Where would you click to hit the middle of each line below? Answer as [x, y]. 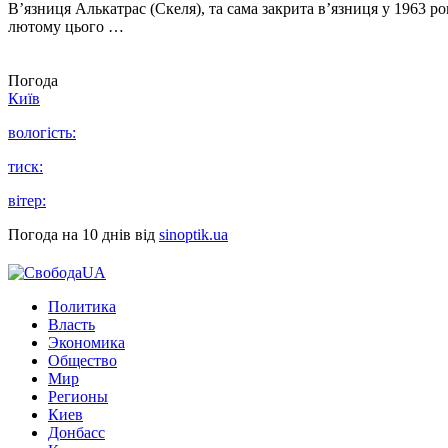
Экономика [86, 343]
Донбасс [76, 433]
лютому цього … [66, 27]
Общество [82, 361]
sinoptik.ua [193, 235]
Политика [82, 307]
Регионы [78, 397]
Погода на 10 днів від [83, 235]
